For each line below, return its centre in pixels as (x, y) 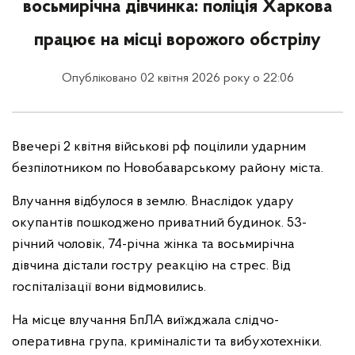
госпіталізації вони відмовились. (109, 287)
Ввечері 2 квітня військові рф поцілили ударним (159, 147)
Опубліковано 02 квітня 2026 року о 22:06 (177, 78)
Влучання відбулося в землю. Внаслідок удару (153, 202)
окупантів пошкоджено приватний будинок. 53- (159, 223)
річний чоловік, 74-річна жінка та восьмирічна (153, 244)
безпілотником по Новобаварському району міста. (168, 168)
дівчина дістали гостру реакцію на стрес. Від (151, 266)
